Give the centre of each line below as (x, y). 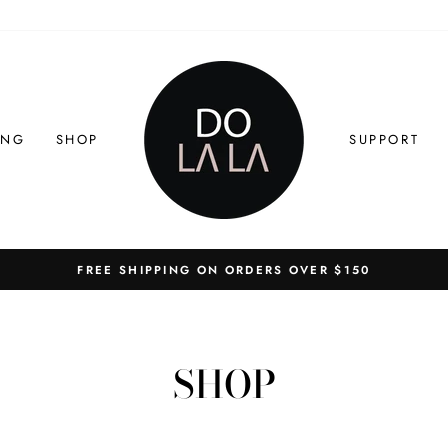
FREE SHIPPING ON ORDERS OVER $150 (224, 270)
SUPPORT (384, 139)
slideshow (264, 322)
